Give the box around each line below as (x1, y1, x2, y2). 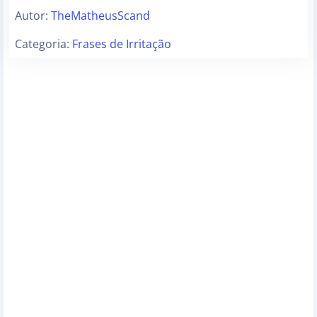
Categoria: (15, 36, 72, 52)
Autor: (15, 8, 51, 24)
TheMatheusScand (51, 8, 150, 24)
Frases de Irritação (72, 36, 171, 52)
